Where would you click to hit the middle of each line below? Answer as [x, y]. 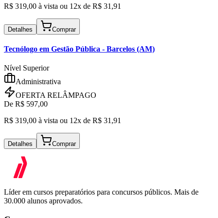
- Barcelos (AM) [127, 49]
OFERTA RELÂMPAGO [56, 95]
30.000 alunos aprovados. [43, 201]
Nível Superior [27, 68]
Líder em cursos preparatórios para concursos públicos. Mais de [101, 192]
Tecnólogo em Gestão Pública [52, 49]
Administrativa [38, 82]
